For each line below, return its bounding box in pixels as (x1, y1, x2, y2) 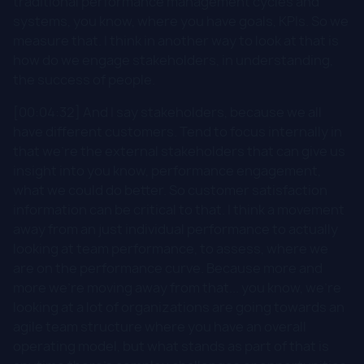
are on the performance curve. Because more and (13, 258, 323, 277)
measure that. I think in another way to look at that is (13, 31, 339, 50)
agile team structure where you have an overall (13, 317, 306, 336)
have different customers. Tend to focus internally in (13, 122, 342, 141)
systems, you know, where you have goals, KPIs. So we (13, 11, 349, 30)
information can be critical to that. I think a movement (13, 200, 344, 219)
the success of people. (13, 70, 155, 89)
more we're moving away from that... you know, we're (13, 278, 341, 297)
